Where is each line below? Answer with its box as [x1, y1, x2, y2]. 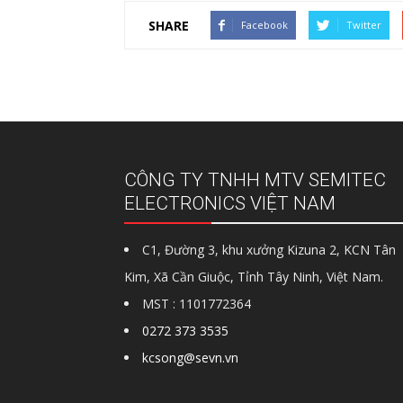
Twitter [346, 18, 381, 31]
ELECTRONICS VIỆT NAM [124, 193, 336, 214]
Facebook [241, 18, 288, 31]
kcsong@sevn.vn [142, 349, 238, 366]
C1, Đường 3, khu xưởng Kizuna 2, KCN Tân [142, 241, 396, 258]
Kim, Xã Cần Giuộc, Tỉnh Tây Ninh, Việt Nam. [124, 268, 383, 285]
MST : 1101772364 [142, 295, 251, 312]
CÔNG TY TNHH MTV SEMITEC [124, 169, 386, 191]
